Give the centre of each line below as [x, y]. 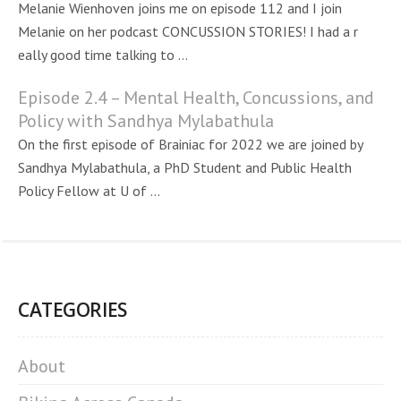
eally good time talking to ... [103, 55]
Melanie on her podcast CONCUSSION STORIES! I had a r [188, 31]
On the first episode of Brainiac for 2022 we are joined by [190, 144]
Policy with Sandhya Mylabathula [146, 121]
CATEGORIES [73, 310]
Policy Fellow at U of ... [89, 191]
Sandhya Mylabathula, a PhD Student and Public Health [185, 167]
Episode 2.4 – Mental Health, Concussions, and [196, 98]
